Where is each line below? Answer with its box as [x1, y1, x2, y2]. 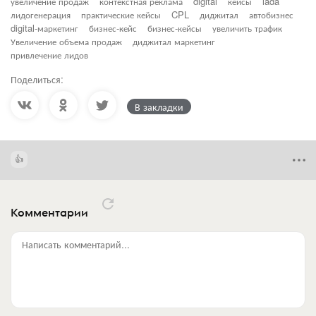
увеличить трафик [212, 20, 282, 35]
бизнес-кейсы [147, 20, 202, 35]
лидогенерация [11, 7, 71, 21]
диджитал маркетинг [133, 34, 215, 48]
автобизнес [249, 7, 293, 21]
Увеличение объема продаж [11, 34, 122, 48]
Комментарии [11, 205, 91, 220]
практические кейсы [81, 7, 161, 21]
